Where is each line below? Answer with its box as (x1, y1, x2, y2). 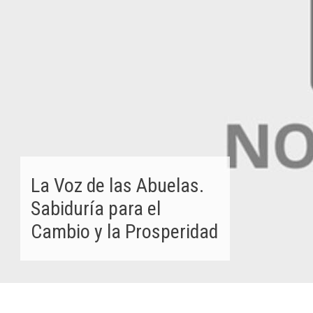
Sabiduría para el (31, 197, 161, 220)
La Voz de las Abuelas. (31, 174, 204, 197)
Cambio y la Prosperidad (31, 220, 218, 243)
